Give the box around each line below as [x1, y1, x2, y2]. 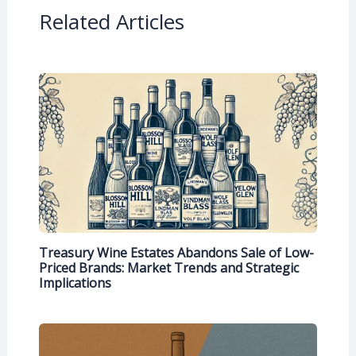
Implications [38, 273, 111, 292]
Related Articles [38, 7, 184, 36]
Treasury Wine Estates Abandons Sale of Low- [38, 243, 314, 261]
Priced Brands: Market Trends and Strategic [38, 258, 299, 277]
